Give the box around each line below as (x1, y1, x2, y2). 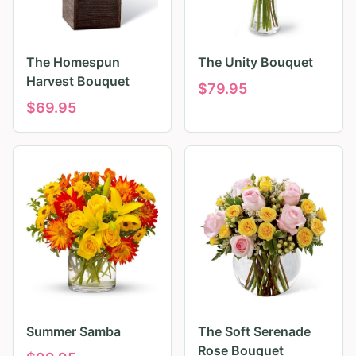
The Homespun (26, 54, 120, 71)
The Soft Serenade (198, 323, 311, 340)
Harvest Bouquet (26, 73, 130, 90)
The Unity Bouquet (198, 54, 313, 71)
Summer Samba (26, 323, 121, 340)
